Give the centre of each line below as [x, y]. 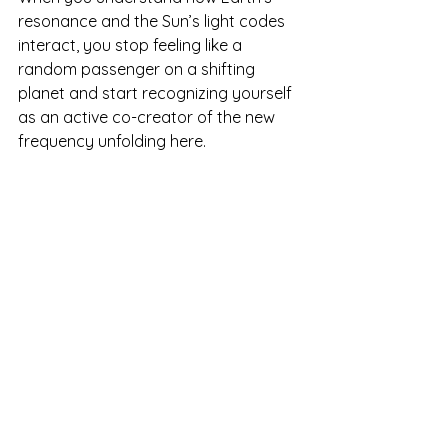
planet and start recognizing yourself [157, 93]
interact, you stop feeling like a [132, 45]
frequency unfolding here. [112, 141]
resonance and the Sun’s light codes [153, 21]
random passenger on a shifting [138, 69]
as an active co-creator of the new [148, 117]
